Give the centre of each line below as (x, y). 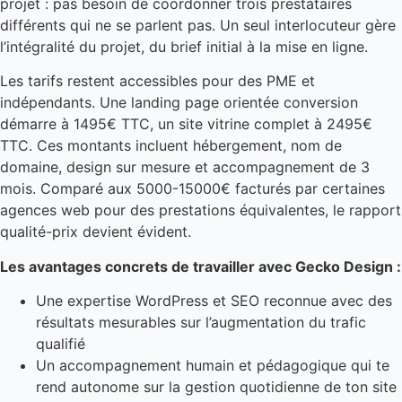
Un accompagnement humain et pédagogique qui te (213, 366)
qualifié (61, 344)
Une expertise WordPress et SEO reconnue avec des (214, 301)
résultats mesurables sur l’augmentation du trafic (201, 323)
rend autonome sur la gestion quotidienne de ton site (216, 387)
